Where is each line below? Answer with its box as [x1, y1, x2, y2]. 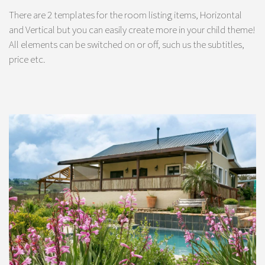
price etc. [9, 53, 46, 66]
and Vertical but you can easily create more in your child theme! [9, 23, 256, 36]
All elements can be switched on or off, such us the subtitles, [9, 38, 244, 51]
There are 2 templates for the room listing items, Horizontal [9, 8, 242, 21]
